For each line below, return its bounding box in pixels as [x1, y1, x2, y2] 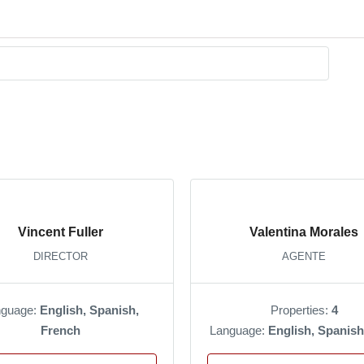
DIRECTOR [32, 249, 88, 262]
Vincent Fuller [17, 224, 103, 239]
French [40, 323, 80, 337]
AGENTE [282, 249, 326, 262]
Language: [209, 323, 268, 337]
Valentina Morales [249, 224, 358, 239]
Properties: [270, 302, 331, 317]
